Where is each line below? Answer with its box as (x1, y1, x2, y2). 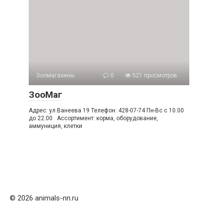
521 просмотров (131, 72, 177, 79)
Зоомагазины (36, 72, 74, 79)
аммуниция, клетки (29, 123, 82, 129)
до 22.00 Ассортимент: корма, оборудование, (29, 115, 158, 122)
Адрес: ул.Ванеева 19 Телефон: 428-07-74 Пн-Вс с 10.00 (29, 107, 184, 114)
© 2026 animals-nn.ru (10, 194, 78, 202)
